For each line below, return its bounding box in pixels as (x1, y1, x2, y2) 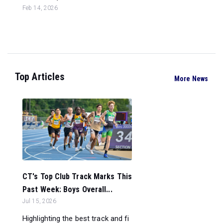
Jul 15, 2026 (22, 197, 57, 205)
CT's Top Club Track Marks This (22, 171, 132, 181)
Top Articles (15, 71, 65, 83)
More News (174, 74, 208, 83)
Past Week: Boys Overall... (22, 184, 112, 194)
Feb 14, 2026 (22, 4, 58, 11)
